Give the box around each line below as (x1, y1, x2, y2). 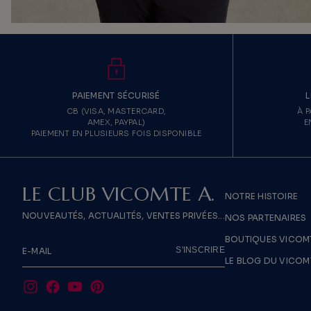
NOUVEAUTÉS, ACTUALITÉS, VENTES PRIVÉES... (22, 210, 225, 221)
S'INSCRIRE (176, 245, 225, 255)
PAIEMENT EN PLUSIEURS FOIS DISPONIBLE (31, 128, 202, 138)
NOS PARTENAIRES (224, 212, 307, 223)
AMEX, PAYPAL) (87, 117, 146, 127)
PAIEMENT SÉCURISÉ (72, 90, 160, 101)
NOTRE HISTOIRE (224, 190, 299, 201)
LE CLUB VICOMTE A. (22, 181, 215, 206)
